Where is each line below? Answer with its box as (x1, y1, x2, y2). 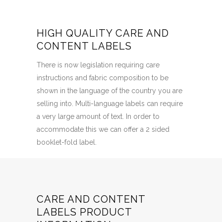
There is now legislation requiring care (37, 61, 160, 69)
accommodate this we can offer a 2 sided (37, 125, 169, 134)
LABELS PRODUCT (37, 206, 132, 219)
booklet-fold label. (37, 138, 97, 147)
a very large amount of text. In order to (37, 112, 160, 121)
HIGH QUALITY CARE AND (37, 27, 169, 40)
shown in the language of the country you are (37, 87, 182, 95)
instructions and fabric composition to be (37, 74, 168, 82)
